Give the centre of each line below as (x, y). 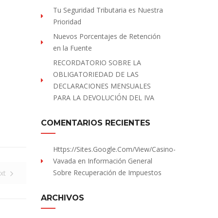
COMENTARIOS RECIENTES (95, 123)
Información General (120, 161)
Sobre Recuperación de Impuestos (107, 173)
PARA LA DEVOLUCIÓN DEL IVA (103, 98)
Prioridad (67, 22)
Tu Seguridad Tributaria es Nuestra (108, 10)
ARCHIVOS (62, 198)
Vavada (64, 161)
